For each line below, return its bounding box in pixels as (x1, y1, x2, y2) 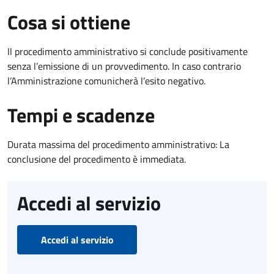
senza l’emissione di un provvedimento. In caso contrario (7, 58, 241, 73)
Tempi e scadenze (7, 100, 155, 130)
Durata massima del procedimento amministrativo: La (7, 136, 229, 152)
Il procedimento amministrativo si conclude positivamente (7, 43, 248, 59)
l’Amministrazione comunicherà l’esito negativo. (7, 73, 206, 88)
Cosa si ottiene (7, 7, 130, 37)
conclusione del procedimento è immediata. (7, 151, 186, 166)
